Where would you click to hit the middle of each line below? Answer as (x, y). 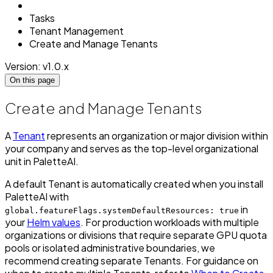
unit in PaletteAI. (42, 161)
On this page (32, 80)
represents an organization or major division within (157, 136)
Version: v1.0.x (37, 66)
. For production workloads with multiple (170, 222)
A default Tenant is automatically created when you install (134, 184)
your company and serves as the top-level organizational (132, 149)
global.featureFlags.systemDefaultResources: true (122, 211)
